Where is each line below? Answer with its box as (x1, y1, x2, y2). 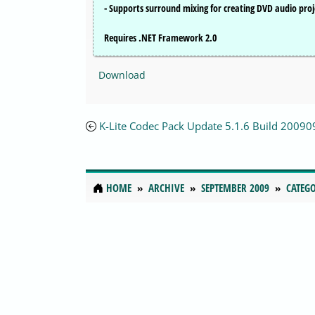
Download (98, 68, 146, 82)
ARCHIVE (148, 181, 184, 195)
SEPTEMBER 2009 (201, 181, 269, 195)
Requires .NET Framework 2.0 (104, 31, 217, 45)
